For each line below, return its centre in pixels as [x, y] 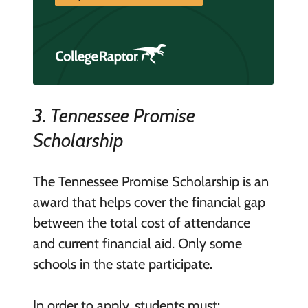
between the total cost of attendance [141, 223]
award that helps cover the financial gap [149, 202]
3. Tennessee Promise [114, 116]
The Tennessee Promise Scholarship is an [151, 182]
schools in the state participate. [124, 264]
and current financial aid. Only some [137, 244]
